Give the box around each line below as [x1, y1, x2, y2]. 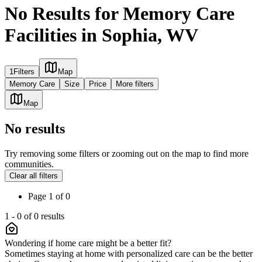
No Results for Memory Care [5, 2, 235, 24]
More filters [116, 80, 154, 89]
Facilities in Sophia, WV [5, 24, 198, 46]
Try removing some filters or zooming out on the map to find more [5, 149, 249, 159]
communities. [5, 159, 54, 170]
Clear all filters [9, 171, 58, 181]
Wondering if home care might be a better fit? [5, 238, 171, 249]
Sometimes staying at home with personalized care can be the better [5, 249, 253, 259]
